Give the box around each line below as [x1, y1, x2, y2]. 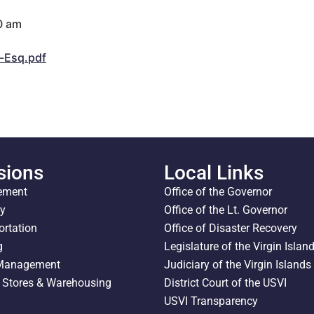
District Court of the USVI [164, 275, 287, 289]
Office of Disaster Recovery [164, 221, 297, 235]
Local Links [164, 161, 264, 184]
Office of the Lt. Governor [164, 203, 287, 217]
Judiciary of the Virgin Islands [164, 257, 311, 271]
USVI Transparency [164, 294, 258, 308]
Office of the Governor [164, 184, 272, 198]
